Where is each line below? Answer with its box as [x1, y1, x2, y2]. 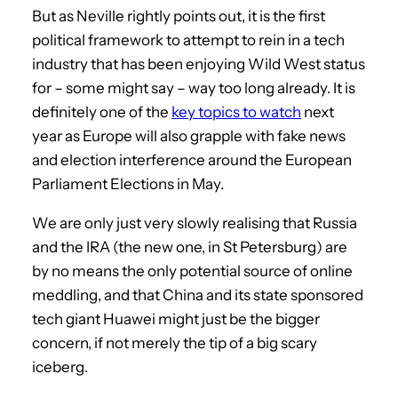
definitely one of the [32, 102, 171, 121]
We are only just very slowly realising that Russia [32, 213, 357, 232]
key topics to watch [171, 102, 301, 121]
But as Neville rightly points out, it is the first [32, 6, 325, 25]
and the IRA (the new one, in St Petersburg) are [32, 237, 347, 256]
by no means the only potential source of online [32, 261, 353, 280]
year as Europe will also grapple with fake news [32, 126, 346, 145]
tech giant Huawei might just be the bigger [32, 309, 320, 328]
